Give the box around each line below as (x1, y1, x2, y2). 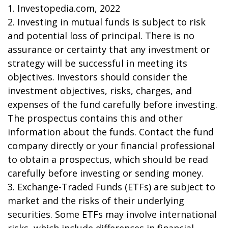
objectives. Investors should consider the (8, 71, 187, 83)
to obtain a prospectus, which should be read (8, 153, 208, 165)
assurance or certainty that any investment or (8, 43, 210, 55)
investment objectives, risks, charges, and (8, 84, 192, 97)
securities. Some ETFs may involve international (8, 208, 217, 220)
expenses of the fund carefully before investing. (8, 98, 217, 110)
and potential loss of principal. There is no (8, 30, 194, 42)
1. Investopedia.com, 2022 (8, 2, 120, 14)
